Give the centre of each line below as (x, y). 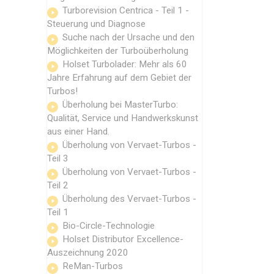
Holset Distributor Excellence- (123, 239)
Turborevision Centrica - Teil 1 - (126, 10)
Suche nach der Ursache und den (128, 37)
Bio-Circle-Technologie (109, 225)
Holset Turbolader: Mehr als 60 (125, 64)
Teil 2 (58, 185)
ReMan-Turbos (93, 266)
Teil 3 (58, 158)
